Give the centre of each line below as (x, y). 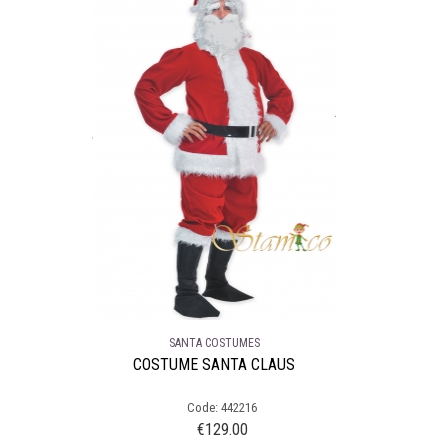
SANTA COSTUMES (214, 342)
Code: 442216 (221, 407)
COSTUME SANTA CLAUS (214, 364)
